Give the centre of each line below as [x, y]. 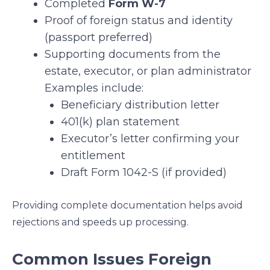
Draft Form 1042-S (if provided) [144, 173]
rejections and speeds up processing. [100, 222]
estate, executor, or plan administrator [148, 71]
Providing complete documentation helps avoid [127, 206]
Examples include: [94, 88]
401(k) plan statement [120, 122]
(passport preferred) [99, 38]
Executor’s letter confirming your [150, 139]
